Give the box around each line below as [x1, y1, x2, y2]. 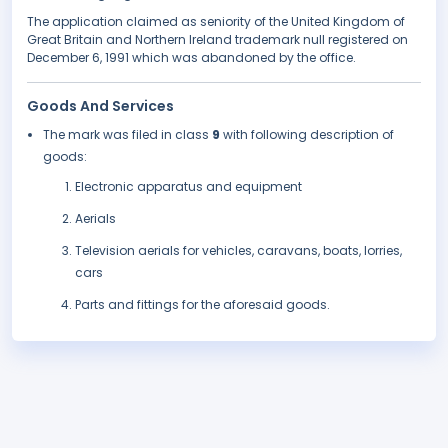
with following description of [223, 126, 394, 144]
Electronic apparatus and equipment [75, 178, 302, 196]
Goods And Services [27, 96, 174, 117]
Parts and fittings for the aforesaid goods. [75, 296, 330, 314]
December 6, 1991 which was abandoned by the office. [27, 49, 356, 67]
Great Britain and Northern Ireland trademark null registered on [27, 31, 408, 49]
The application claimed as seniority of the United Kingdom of [27, 13, 405, 31]
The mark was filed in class [43, 126, 212, 144]
